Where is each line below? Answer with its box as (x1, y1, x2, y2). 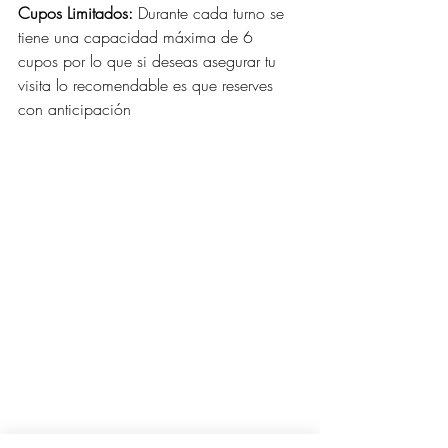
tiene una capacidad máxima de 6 (18, 26, 258, 49)
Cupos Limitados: (18, 2, 133, 25)
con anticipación (18, 98, 131, 121)
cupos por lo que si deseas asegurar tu (18, 50, 281, 73)
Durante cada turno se (133, 2, 289, 25)
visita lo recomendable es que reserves (18, 74, 278, 97)
